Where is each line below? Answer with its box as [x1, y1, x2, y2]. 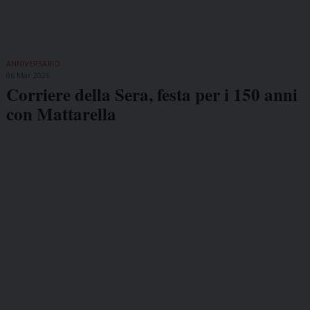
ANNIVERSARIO [6, 58, 60, 69]
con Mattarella [6, 101, 116, 127]
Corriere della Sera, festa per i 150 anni [6, 82, 298, 108]
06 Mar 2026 [6, 70, 50, 81]
